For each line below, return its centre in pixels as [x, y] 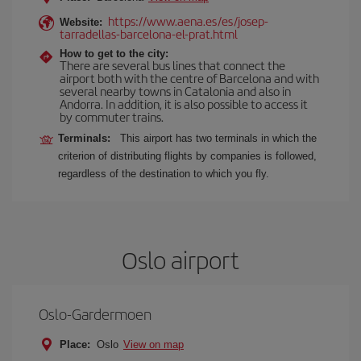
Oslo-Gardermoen [95, 314]
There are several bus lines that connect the [172, 65]
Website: [81, 22]
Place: [75, 344]
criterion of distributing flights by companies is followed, [187, 156]
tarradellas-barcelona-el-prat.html [149, 33]
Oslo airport [180, 259]
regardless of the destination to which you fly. [164, 174]
